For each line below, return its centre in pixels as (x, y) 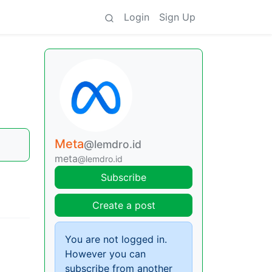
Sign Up (177, 17)
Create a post (124, 205)
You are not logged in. (116, 239)
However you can (105, 254)
